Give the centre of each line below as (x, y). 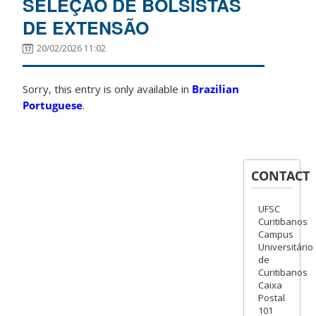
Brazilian (216, 89)
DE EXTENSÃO (86, 27)
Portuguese (53, 105)
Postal (271, 297)
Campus (275, 234)
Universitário (285, 247)
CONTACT (280, 175)
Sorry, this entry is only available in (108, 89)
